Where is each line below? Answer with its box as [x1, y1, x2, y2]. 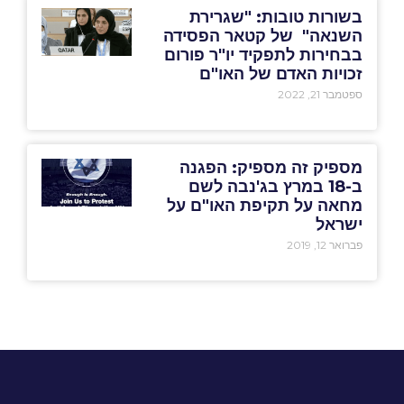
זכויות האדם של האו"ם [199, 64, 363, 85]
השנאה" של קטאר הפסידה [163, 26, 363, 47]
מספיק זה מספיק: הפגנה [179, 158, 363, 179]
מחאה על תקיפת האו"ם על [167, 196, 363, 216]
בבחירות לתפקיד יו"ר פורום [164, 45, 363, 66]
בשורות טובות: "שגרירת [189, 7, 363, 28]
